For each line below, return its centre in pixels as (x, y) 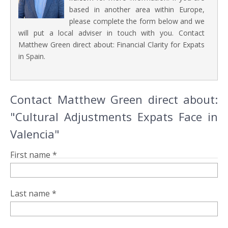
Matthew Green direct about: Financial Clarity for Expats (111, 45)
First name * (34, 155)
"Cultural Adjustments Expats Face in (114, 117)
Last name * (33, 194)
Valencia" (35, 134)
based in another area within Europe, (137, 10)
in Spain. (32, 56)
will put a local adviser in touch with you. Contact (111, 33)
